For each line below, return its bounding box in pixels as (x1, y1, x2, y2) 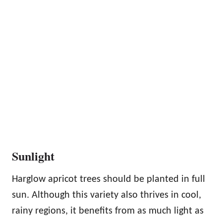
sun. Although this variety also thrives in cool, (12, 190, 201, 200)
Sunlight (12, 147, 55, 165)
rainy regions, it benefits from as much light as (12, 206, 204, 216)
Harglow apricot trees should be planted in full (12, 174, 205, 184)
